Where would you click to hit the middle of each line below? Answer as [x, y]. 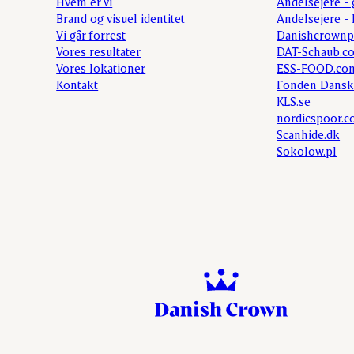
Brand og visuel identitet [121, 18]
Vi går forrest [91, 34]
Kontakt [77, 84]
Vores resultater [99, 51]
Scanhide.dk [309, 134]
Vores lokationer [101, 68]
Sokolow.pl [307, 151]
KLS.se [294, 101]
